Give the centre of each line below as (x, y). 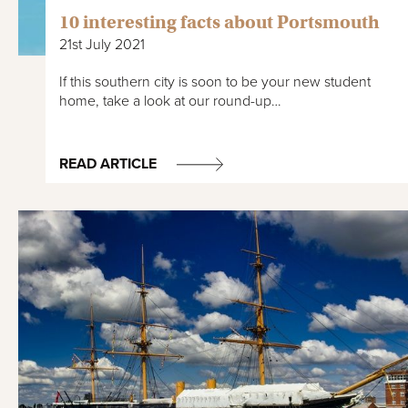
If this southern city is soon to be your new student (215, 82)
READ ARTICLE (108, 163)
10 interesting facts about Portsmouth (219, 22)
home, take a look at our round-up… (170, 101)
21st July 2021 (102, 44)
